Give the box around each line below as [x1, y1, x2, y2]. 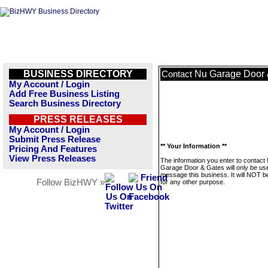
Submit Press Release [9, 135, 100, 144]
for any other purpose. [160, 178, 225, 185]
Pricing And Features [9, 144, 97, 154]
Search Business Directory [9, 99, 121, 108]
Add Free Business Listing [9, 89, 120, 99]
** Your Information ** [160, 142, 227, 150]
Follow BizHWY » [36, 178, 105, 187]
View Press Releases [9, 154, 96, 163]
